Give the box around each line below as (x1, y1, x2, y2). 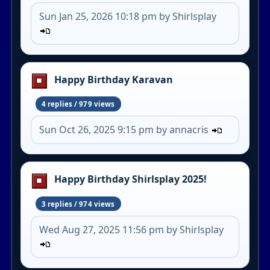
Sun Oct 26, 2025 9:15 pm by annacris (39, 123, 212, 137)
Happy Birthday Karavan (54, 72, 173, 86)
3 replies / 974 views (41, 199, 115, 209)
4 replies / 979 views (41, 99, 115, 109)
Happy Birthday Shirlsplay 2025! (54, 172, 207, 186)
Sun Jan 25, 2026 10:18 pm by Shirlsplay (39, 9, 217, 23)
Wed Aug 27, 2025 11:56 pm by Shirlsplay (39, 222, 224, 236)
